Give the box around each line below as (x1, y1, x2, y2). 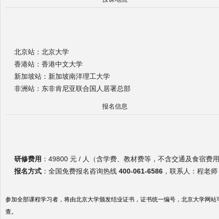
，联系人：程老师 (162, 167, 218, 175)
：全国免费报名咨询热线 (41, 167, 119, 175)
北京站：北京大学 (14, 48, 69, 56)
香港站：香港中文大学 (14, 60, 83, 68)
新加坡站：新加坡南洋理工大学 (14, 72, 110, 81)
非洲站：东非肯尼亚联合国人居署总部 (14, 85, 131, 93)
